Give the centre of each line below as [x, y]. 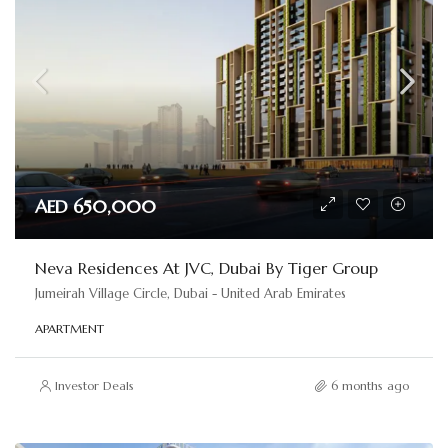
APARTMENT [69, 328]
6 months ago [370, 385]
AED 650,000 [95, 206]
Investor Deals [94, 385]
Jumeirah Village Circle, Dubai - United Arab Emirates [190, 293]
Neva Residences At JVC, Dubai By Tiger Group [206, 268]
